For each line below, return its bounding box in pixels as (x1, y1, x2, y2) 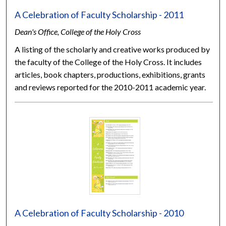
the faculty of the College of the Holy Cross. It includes (15, 56, 202, 67)
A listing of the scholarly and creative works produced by (15, 44, 210, 54)
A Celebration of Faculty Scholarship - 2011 (15, 9, 184, 20)
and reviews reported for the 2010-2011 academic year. (15, 82, 206, 92)
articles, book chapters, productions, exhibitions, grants (15, 69, 206, 79)
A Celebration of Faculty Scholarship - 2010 (15, 207, 184, 218)
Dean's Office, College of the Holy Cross (15, 26, 141, 36)
